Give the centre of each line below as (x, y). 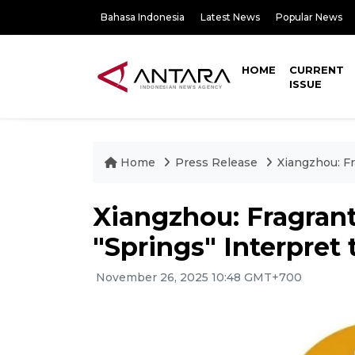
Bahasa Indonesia (143, 17)
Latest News (230, 17)
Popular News (309, 17)
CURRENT (317, 70)
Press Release (216, 162)
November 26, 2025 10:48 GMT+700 (197, 277)
